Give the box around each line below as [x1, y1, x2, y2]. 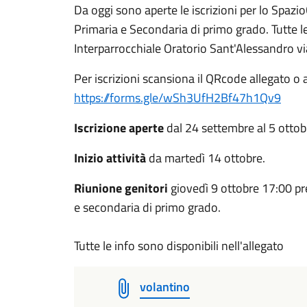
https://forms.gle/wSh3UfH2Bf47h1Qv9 [74, 88, 281, 107]
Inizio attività [74, 149, 146, 167]
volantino [140, 278, 190, 296]
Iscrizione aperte [74, 119, 164, 137]
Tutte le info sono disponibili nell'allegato [74, 236, 284, 255]
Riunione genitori [74, 179, 168, 197]
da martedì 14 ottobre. [146, 149, 265, 167]
